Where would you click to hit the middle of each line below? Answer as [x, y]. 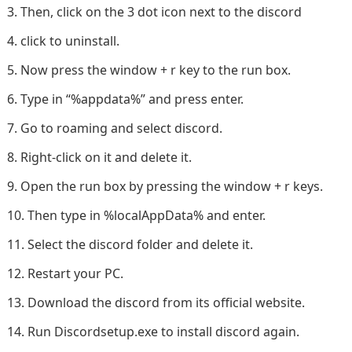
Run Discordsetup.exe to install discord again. [163, 331]
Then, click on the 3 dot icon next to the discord [161, 11]
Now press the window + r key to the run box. [155, 70]
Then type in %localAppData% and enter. [146, 215]
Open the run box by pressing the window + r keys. [171, 186]
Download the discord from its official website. [166, 302]
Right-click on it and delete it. [106, 157]
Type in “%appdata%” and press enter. [132, 99]
